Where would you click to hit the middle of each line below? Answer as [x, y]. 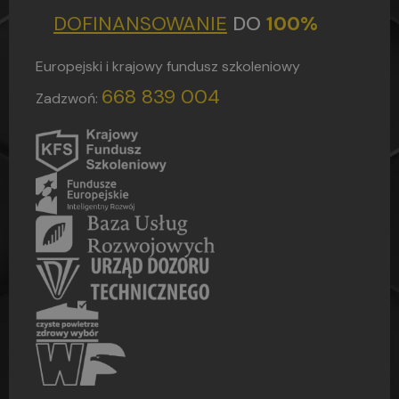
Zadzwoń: [69, 98]
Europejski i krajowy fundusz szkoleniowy [168, 66]
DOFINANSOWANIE [140, 23]
